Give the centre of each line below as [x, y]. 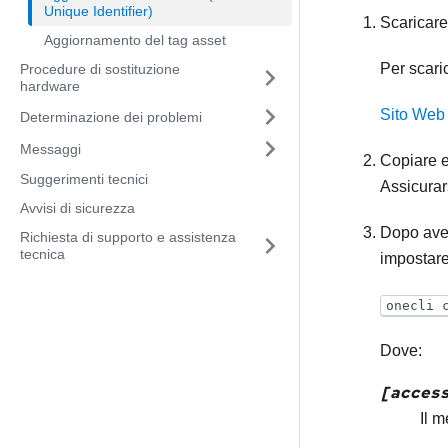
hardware [50, 86]
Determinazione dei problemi [111, 116]
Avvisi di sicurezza [77, 208]
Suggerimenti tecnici [84, 179]
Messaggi [50, 148]
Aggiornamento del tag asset [135, 40]
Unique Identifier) [98, 11]
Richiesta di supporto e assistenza [128, 237]
